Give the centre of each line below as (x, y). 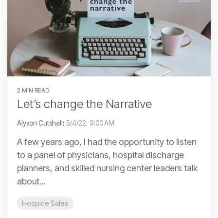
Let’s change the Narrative (84, 104)
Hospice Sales (45, 203)
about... (31, 182)
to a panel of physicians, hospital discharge (100, 155)
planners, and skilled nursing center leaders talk (107, 168)
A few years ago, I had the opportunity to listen (107, 142)
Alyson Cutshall (40, 123)
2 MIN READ (33, 91)
